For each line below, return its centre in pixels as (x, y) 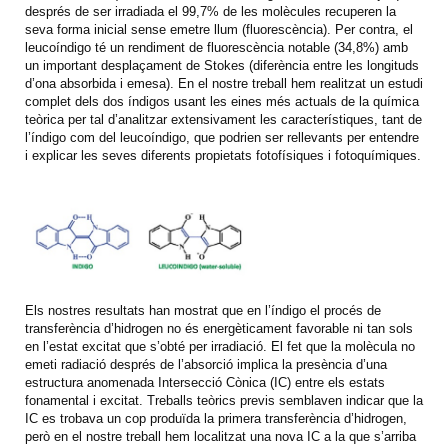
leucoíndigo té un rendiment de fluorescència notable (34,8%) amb (216, 48)
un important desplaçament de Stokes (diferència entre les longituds (222, 66)
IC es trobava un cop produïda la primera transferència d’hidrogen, (216, 418)
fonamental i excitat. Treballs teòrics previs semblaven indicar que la (224, 400)
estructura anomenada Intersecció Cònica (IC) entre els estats (205, 382)
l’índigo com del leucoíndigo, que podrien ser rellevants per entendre (222, 138)
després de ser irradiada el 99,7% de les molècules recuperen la (210, 12)
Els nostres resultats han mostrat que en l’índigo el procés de (203, 310)
